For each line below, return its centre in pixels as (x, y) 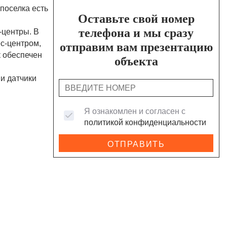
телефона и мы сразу (136, 33)
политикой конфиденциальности (145, 122)
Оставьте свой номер (136, 18)
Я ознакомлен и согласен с (135, 111)
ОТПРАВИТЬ (136, 144)
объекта (136, 61)
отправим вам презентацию (136, 47)
